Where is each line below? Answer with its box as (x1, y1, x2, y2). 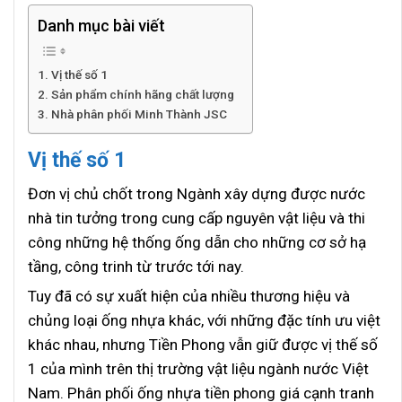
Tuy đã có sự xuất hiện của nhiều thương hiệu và (28, 286, 350, 305)
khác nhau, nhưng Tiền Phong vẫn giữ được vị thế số (28, 335, 378, 354)
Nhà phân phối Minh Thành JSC (50, 106, 227, 121)
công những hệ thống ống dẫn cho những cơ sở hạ (28, 232, 366, 251)
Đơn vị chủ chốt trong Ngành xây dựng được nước (28, 184, 365, 203)
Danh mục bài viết (38, 15, 165, 35)
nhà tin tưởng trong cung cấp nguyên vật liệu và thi (28, 208, 365, 227)
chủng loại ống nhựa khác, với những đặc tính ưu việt (28, 310, 380, 329)
